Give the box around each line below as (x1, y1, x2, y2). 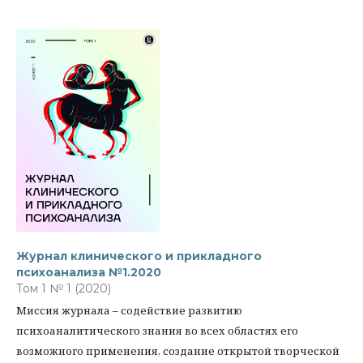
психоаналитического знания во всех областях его (16, 323, 298, 338)
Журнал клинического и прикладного (16, 249, 262, 263)
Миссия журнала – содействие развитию (16, 303, 242, 318)
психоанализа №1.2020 (16, 265, 161, 280)
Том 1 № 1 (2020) (16, 281, 111, 296)
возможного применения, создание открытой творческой (16, 344, 340, 358)
